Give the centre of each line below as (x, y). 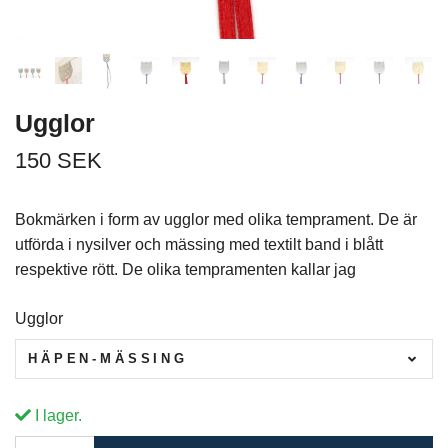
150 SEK (58, 161)
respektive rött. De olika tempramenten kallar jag (185, 270)
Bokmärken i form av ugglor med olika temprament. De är (216, 220)
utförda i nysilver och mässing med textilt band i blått (199, 245)
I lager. (56, 415)
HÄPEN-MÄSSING (108, 358)
